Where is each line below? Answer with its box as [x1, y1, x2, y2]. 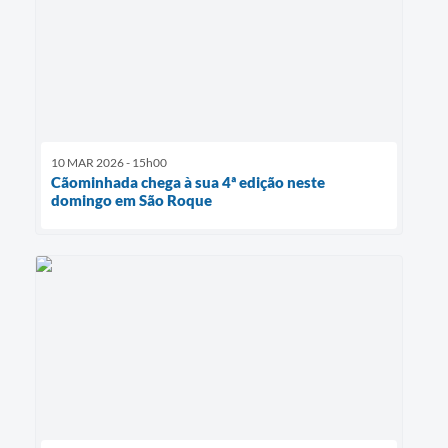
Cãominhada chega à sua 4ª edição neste [51, 173, 325, 192]
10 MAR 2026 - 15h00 [51, 155, 167, 171]
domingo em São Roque [51, 191, 212, 210]
